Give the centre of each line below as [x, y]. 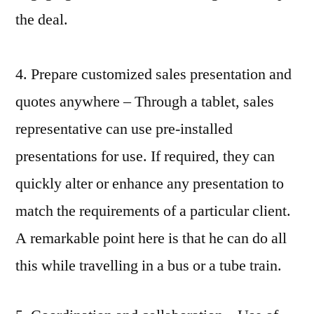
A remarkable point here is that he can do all [151, 238]
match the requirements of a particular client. [153, 211]
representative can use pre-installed [124, 129]
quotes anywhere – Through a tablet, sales [145, 101]
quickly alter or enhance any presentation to [150, 183]
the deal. [42, 19]
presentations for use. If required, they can [145, 156]
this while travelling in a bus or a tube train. [149, 265]
